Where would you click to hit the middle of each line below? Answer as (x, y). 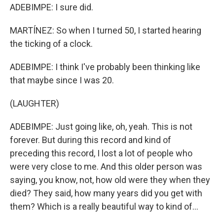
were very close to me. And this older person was (106, 166)
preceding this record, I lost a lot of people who (101, 153)
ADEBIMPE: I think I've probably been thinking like (105, 67)
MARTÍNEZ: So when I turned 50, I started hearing (106, 30)
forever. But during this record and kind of (91, 140)
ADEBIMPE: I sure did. (52, 7)
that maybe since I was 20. (62, 80)
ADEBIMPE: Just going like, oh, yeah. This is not (101, 127)
